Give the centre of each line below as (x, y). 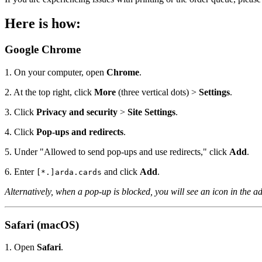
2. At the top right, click (49, 92)
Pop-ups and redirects (80, 132)
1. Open (21, 247)
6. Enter (20, 172)
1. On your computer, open (56, 73)
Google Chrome (43, 50)
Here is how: (43, 24)
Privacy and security (77, 112)
